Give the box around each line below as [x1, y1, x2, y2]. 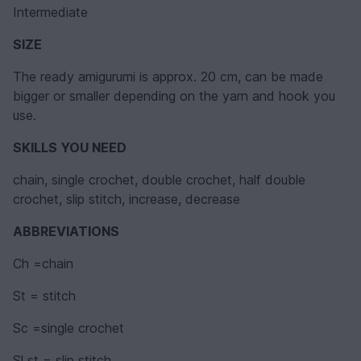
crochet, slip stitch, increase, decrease [13, 190, 240, 207]
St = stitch [13, 287, 76, 304]
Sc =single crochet [13, 319, 124, 336]
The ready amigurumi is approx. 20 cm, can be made [13, 68, 323, 85]
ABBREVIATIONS [13, 222, 119, 239]
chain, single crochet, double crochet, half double [13, 171, 305, 188]
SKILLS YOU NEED [13, 139, 127, 156]
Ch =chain [13, 255, 73, 272]
